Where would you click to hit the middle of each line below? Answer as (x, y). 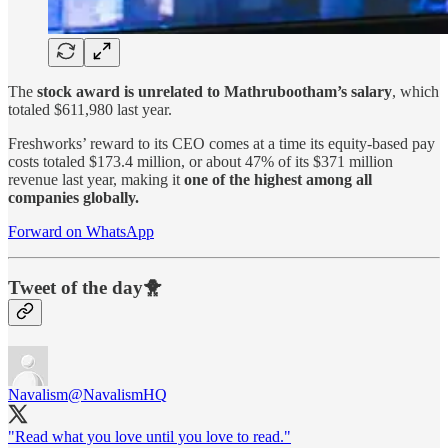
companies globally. (73, 197)
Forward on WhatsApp (81, 231)
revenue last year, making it (96, 179)
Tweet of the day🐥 (85, 288)
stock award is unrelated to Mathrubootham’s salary (214, 91)
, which (415, 91)
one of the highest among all (278, 179)
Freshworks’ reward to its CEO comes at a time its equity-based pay (221, 143)
